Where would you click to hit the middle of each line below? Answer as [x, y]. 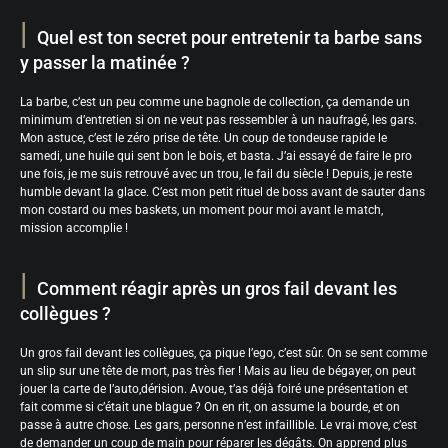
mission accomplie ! [74, 227]
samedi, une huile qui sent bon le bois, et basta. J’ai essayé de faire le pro [216, 155]
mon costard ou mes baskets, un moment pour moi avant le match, [201, 209]
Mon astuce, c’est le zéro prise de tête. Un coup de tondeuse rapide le [203, 137]
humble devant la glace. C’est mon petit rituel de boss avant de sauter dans [222, 191]
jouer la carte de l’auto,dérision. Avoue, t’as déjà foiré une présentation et [214, 388]
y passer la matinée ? [105, 62]
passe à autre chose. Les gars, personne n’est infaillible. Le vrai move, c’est [218, 424]
